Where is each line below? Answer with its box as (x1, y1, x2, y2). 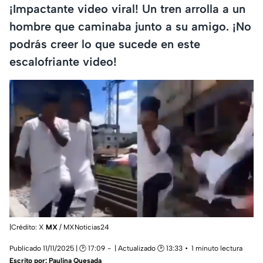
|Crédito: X (9, 223, 46, 232)
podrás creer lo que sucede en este (9, 36, 200, 51)
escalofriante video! (9, 54, 117, 69)
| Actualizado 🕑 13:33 (114, 244, 183, 253)
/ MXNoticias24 (58, 223, 109, 232)
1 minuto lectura (191, 244, 242, 253)
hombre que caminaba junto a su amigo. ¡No (9, 19, 251, 33)
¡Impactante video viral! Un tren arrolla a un (9, 1, 245, 16)
